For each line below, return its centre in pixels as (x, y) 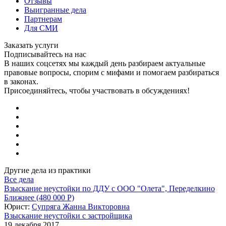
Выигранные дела (55, 10)
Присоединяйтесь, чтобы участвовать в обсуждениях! (97, 90)
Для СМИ (41, 28)
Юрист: (18, 206)
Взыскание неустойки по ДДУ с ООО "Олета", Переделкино (109, 188)
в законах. (21, 81)
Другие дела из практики (47, 170)
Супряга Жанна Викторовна (81, 206)
